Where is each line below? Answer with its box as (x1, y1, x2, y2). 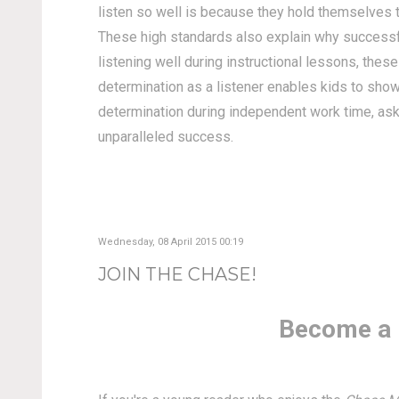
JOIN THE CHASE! (97, 264, 256, 285)
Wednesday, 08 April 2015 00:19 (97, 236, 243, 248)
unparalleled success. (97, 128, 233, 145)
